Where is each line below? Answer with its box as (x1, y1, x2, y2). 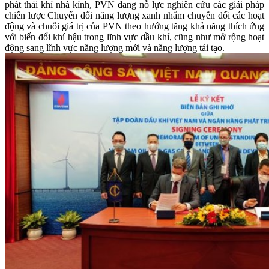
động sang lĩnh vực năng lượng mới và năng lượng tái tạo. (5, 43, 225, 53)
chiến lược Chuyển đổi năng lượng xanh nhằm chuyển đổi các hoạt (5, 10, 264, 20)
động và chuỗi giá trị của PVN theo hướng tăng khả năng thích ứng (5, 21, 264, 31)
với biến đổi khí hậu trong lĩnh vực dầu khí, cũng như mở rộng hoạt (5, 32, 264, 42)
